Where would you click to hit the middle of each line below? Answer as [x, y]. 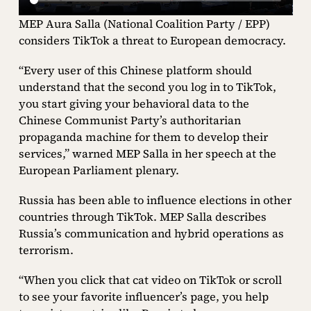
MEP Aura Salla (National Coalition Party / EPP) [144, 23]
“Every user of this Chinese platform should [135, 70]
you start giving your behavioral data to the [134, 103]
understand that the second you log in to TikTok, [147, 86]
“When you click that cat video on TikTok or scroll [150, 280]
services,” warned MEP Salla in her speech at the [147, 153]
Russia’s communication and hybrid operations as [151, 234]
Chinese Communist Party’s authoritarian [129, 120]
